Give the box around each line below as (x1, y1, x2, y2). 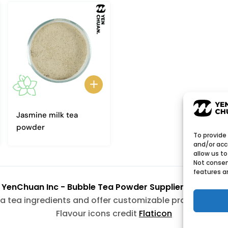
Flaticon (139, 208, 172, 219)
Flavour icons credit (56, 208, 139, 219)
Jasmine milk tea (16, 109, 78, 120)
